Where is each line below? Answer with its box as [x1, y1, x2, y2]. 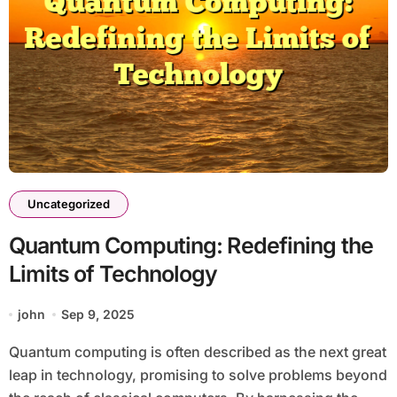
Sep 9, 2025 [61, 307, 136, 323]
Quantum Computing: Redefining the [8, 232, 373, 260]
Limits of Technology [8, 261, 218, 288]
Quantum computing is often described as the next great [8, 343, 19, 362]
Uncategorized [27, 197, 110, 212]
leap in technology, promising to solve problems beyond [8, 366, 387, 385]
